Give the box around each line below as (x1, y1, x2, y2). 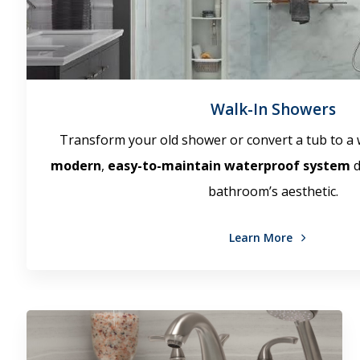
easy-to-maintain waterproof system (108, 156, 351, 174)
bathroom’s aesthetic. (208, 182, 339, 200)
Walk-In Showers (211, 98, 337, 120)
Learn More (228, 229, 296, 245)
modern (51, 156, 102, 174)
